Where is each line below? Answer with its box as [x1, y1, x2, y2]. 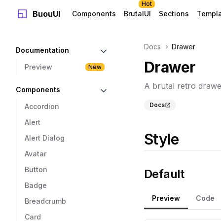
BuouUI [33, 9, 60, 19]
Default [144, 167, 184, 181]
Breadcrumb [25, 197, 66, 205]
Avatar [25, 149, 46, 158]
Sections [159, 9, 189, 18]
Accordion [25, 102, 59, 110]
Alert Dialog [25, 134, 65, 142]
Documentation [16, 46, 69, 54]
